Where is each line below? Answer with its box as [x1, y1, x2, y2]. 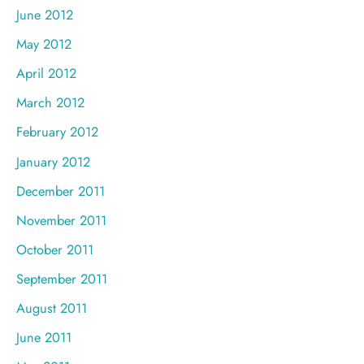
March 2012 [16, 93, 84, 113]
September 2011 [16, 268, 107, 288]
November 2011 [16, 210, 106, 230]
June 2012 [16, 5, 73, 25]
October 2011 [16, 239, 93, 259]
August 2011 [16, 297, 87, 318]
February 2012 [16, 122, 98, 142]
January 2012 [16, 151, 90, 171]
